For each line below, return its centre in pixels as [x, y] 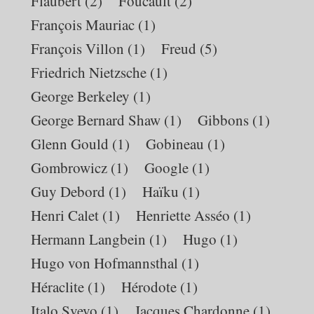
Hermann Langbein [89, 239]
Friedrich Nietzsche [89, 72]
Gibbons [224, 120]
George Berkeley [81, 96]
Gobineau [175, 143]
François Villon [78, 48]
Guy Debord [68, 191]
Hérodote [149, 286]
